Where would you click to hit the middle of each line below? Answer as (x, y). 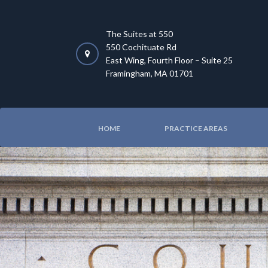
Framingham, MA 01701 (150, 73)
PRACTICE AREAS (196, 128)
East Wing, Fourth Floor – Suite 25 (169, 60)
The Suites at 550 (139, 34)
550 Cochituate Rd (141, 47)
